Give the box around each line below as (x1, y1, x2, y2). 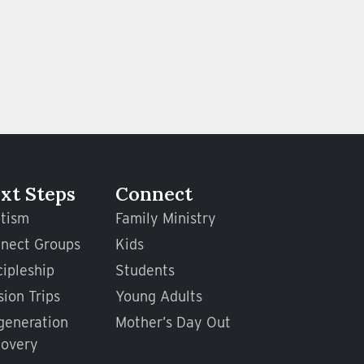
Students (115, 262, 175, 279)
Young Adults (115, 288, 202, 305)
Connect (115, 182, 193, 206)
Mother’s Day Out (115, 314, 231, 331)
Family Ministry (115, 210, 216, 227)
